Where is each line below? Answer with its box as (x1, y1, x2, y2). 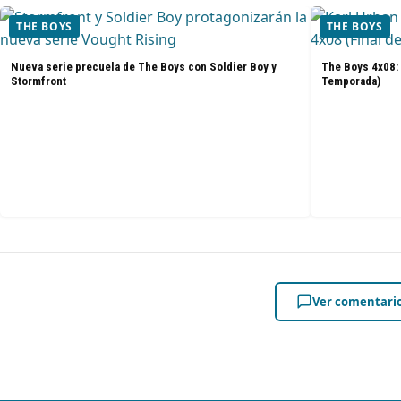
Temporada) (320, 73, 380, 88)
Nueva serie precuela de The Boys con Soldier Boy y (11, 59, 277, 73)
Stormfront (11, 73, 66, 88)
